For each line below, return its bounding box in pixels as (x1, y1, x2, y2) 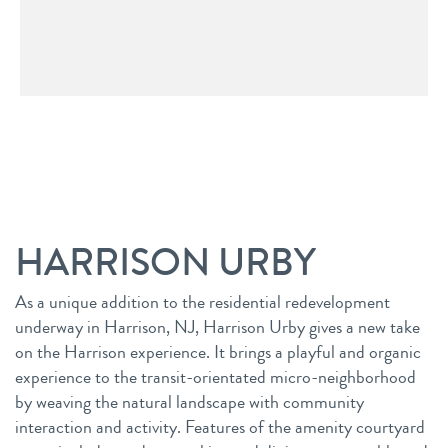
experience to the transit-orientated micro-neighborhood (15, 364, 416, 390)
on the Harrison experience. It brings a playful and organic (15, 339, 421, 365)
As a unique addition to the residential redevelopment (15, 289, 390, 315)
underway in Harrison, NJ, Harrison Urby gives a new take (15, 314, 420, 340)
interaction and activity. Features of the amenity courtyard (15, 414, 425, 440)
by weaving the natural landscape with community (15, 389, 364, 415)
